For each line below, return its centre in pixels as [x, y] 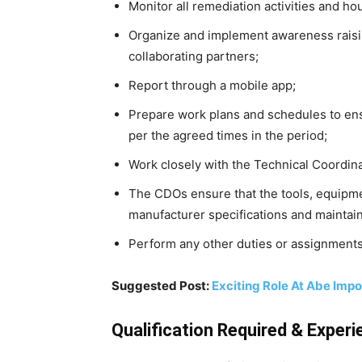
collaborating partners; [194, 56]
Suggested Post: [162, 286]
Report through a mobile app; [212, 85]
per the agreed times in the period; [228, 135]
